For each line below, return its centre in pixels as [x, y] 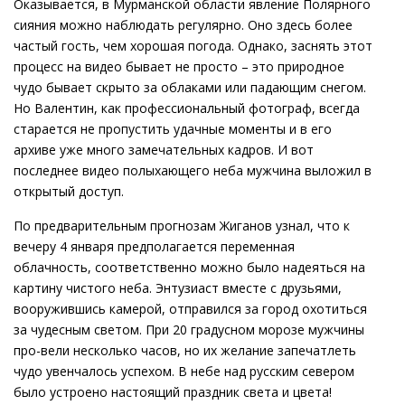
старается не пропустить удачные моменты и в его [173, 129]
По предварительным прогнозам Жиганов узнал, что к [182, 226]
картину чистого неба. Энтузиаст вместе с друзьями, [178, 288]
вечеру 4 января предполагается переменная [154, 247]
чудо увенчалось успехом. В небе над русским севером [184, 372]
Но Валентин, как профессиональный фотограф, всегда [187, 108]
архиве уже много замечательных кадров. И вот [164, 150]
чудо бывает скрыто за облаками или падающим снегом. [190, 88]
